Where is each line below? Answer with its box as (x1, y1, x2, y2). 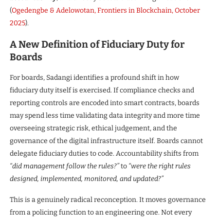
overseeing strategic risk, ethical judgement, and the (10, 124, 177, 132)
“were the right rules (128, 162, 191, 170)
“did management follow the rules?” (10, 162, 119, 170)
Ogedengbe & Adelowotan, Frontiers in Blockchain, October (12, 6, 200, 15)
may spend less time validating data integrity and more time (10, 111, 200, 120)
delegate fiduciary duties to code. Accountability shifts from (10, 149, 199, 158)
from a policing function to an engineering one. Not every (10, 208, 192, 217)
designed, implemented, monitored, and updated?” (10, 174, 163, 183)
